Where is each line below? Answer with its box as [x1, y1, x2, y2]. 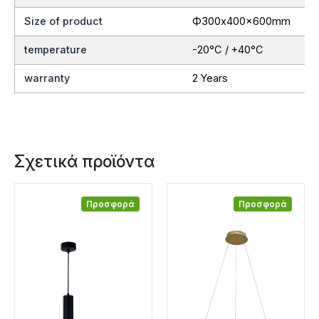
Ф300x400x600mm [192, 14, 291, 28]
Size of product [24, 14, 103, 28]
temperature [24, 43, 88, 56]
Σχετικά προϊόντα [14, 150, 155, 172]
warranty [24, 71, 70, 85]
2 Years [192, 71, 228, 85]
